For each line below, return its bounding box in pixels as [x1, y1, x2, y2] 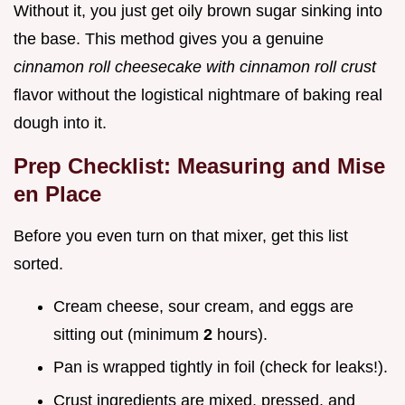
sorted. [14, 254, 63, 273]
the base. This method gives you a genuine [14, 29, 324, 48]
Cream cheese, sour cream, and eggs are [53, 297, 353, 316]
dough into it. [14, 113, 107, 132]
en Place [14, 181, 101, 206]
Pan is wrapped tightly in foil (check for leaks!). [53, 358, 388, 377]
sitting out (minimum [53, 325, 203, 344]
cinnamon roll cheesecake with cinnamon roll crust [14, 57, 376, 76]
